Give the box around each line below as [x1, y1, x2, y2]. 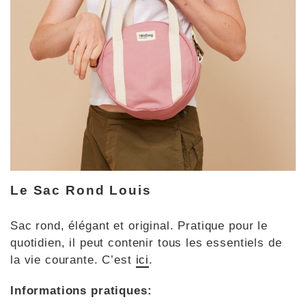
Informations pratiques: [10, 283, 152, 297]
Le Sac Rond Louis [10, 183, 152, 198]
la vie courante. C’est [10, 253, 136, 266]
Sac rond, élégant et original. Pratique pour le [10, 219, 268, 232]
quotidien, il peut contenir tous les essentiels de [10, 236, 282, 249]
